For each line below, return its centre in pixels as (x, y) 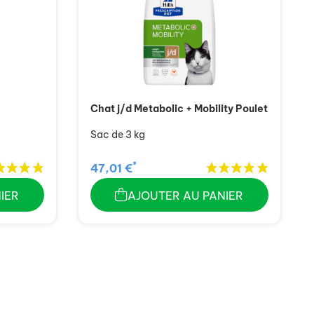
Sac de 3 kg (117, 135)
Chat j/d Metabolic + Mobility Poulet (179, 109)
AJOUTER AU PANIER (186, 195)
